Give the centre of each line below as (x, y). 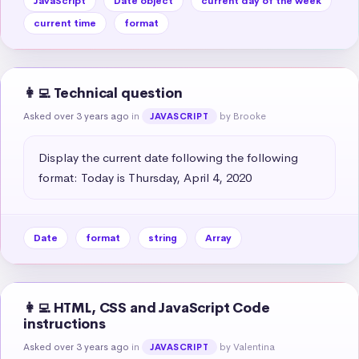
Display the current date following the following (168, 157)
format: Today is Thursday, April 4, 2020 (145, 177)
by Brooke (242, 116)
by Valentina (247, 347)
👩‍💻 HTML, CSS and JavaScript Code (147, 308)
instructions (65, 324)
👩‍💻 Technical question (103, 93)
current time (65, 23)
